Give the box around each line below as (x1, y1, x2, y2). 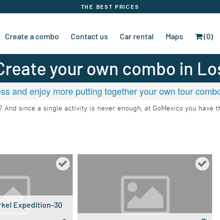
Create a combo (4, 31, 59, 41)
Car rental (119, 31, 154, 41)
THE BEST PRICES (81, 4, 139, 10)
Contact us (70, 31, 108, 41)
